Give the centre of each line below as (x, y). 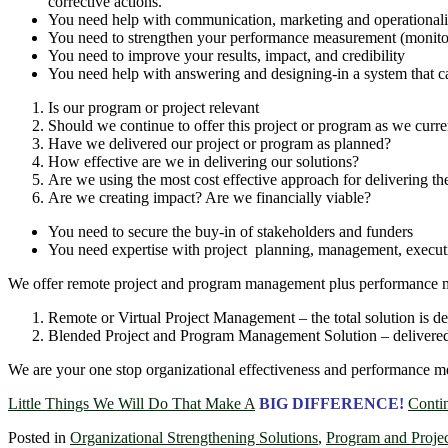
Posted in (37, 437)
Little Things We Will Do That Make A (131, 403)
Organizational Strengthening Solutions (194, 437)
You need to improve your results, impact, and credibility (226, 55)
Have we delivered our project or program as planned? (219, 143)
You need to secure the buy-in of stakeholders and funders (230, 231)
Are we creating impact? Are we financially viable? (209, 197)
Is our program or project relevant (153, 107)
